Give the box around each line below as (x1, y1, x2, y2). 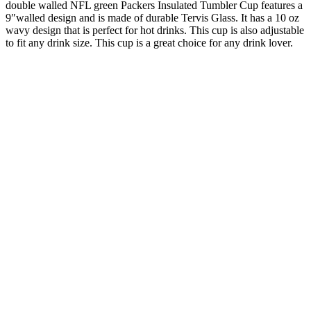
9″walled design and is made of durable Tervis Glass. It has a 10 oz (6, 11, 299, 24)
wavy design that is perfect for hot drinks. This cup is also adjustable (6, 24, 304, 36)
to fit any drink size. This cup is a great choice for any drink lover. (6, 36, 293, 49)
